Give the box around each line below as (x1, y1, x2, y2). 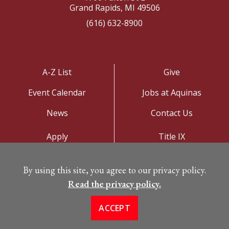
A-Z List (42, 66, 72, 78)
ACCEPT (99, 202, 130, 214)
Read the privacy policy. (68, 178, 161, 190)
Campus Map (32, 171, 82, 183)
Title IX (158, 130, 185, 142)
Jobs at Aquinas (142, 86, 201, 98)
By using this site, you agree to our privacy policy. (23, 164, 206, 176)
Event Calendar (28, 86, 86, 98)
